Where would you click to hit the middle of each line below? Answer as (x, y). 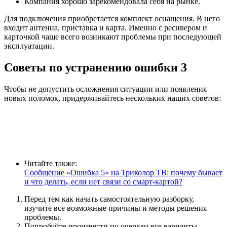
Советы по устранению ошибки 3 (96, 68)
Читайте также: (51, 163)
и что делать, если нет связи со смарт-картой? (103, 182)
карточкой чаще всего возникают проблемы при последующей (113, 37)
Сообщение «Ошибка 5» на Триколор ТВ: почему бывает (123, 173)
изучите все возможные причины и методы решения (116, 208)
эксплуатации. (29, 46)
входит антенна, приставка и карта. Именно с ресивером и (106, 28)
